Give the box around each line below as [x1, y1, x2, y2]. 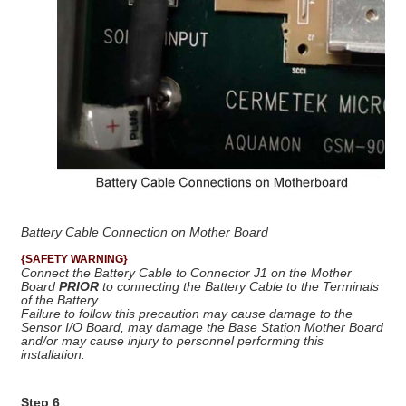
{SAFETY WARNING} [21, 253, 128, 266]
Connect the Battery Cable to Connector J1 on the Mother [21, 266, 352, 280]
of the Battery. [21, 293, 101, 307]
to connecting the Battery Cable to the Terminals [99, 279, 379, 294]
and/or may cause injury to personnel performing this [21, 333, 324, 348]
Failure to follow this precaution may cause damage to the [21, 306, 353, 321]
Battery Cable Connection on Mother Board [21, 225, 268, 239]
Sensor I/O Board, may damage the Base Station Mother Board [21, 320, 383, 334]
